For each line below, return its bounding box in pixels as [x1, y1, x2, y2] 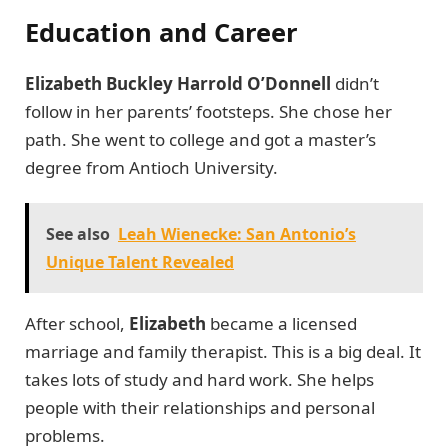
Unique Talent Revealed [46, 250, 234, 273]
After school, [25, 311, 129, 335]
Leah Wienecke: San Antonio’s [118, 222, 356, 245]
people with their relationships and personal [25, 395, 375, 419]
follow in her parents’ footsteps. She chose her [25, 100, 392, 124]
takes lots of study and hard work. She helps [25, 367, 374, 391]
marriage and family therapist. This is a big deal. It [25, 339, 421, 363]
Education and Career [25, 15, 298, 50]
